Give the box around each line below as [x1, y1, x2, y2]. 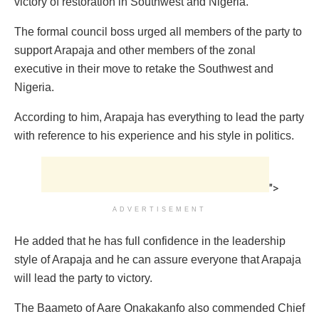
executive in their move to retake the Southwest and [14, 62, 273, 75]
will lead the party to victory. [14, 271, 152, 284]
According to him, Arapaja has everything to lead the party [14, 110, 304, 123]
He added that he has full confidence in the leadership [14, 234, 286, 247]
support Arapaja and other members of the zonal [14, 43, 256, 56]
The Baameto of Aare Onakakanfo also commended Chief [14, 301, 305, 314]
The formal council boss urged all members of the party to [14, 25, 302, 38]
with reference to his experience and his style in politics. [14, 129, 294, 142]
